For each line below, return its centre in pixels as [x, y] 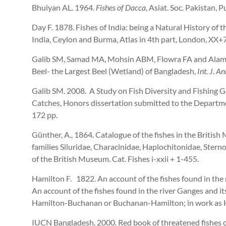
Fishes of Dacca [121, 8]
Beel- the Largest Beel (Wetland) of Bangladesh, [115, 71]
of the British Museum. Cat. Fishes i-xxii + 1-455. [115, 159]
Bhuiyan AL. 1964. [64, 8]
